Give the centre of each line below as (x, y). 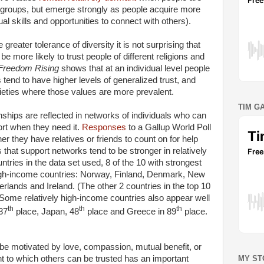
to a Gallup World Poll (169, 127)
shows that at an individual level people (136, 68)
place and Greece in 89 (131, 211)
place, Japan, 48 (46, 211)
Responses (104, 127)
